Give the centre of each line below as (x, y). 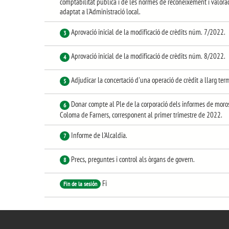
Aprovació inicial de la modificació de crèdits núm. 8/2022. (148, 56)
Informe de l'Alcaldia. (99, 135)
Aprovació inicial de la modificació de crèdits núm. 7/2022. (148, 32)
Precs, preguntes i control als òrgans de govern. (133, 159)
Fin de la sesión (80, 184)
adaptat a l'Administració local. (100, 12)
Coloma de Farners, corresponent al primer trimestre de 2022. (141, 114)
